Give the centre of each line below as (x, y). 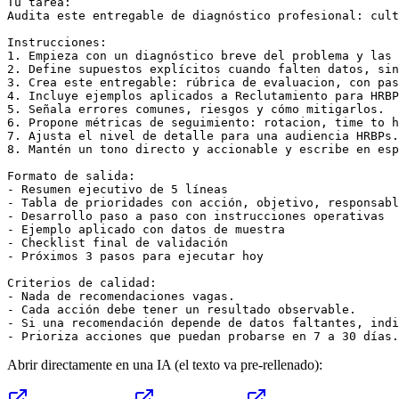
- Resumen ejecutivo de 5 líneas (118, 190)
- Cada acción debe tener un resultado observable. (182, 310)
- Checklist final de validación (118, 243)
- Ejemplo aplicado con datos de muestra (146, 230)
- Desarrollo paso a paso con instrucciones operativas (196, 216)
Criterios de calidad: (82, 283)
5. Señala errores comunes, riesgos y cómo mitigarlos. (196, 110)
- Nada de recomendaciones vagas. (121, 297)
